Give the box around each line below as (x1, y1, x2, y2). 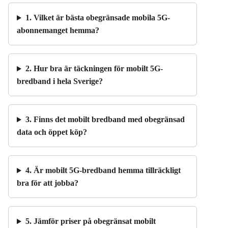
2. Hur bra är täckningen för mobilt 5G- (25, 64, 163, 73)
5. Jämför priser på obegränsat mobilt (25, 217, 156, 226)
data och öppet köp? (17, 128, 87, 137)
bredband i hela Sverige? (17, 77, 103, 86)
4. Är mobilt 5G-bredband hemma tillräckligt (25, 166, 181, 175)
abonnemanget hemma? (17, 26, 99, 35)
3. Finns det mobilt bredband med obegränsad (25, 115, 185, 124)
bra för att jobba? (17, 179, 78, 188)
